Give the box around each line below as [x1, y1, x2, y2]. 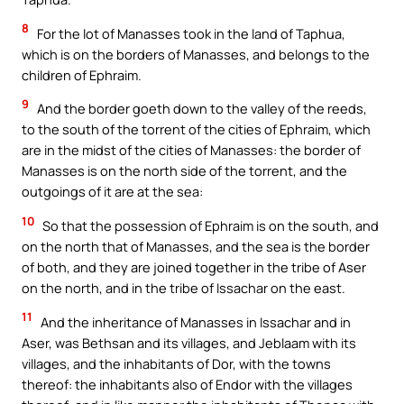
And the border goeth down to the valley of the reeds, [34, 99, 367, 118]
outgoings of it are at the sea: [22, 182, 203, 201]
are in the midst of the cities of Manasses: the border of [22, 141, 361, 160]
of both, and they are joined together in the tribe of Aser [22, 257, 366, 276]
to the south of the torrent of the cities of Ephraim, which [22, 120, 371, 139]
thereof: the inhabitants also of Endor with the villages [22, 374, 353, 393]
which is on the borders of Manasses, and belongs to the [22, 44, 370, 63]
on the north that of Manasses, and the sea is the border [22, 236, 370, 255]
